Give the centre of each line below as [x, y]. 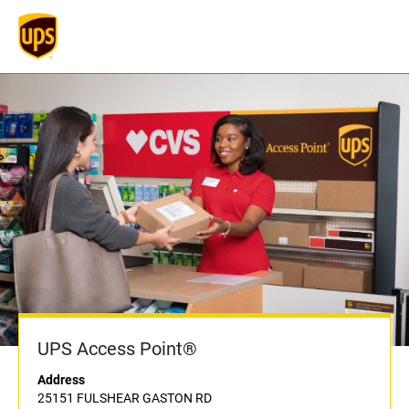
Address [61, 380]
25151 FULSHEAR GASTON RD [125, 399]
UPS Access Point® [117, 349]
